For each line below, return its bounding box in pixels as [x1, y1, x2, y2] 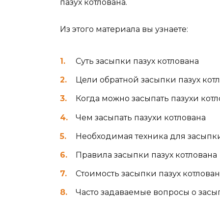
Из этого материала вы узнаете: [60, 24, 188, 34]
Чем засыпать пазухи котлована [76, 112, 206, 122]
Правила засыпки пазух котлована [76, 150, 217, 160]
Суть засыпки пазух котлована [76, 56, 199, 66]
